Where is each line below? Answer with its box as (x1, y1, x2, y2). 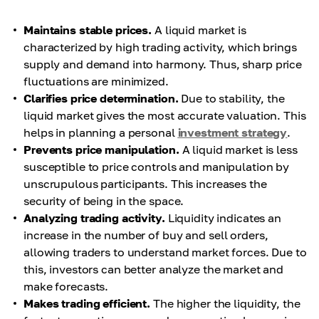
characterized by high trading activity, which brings (23, 40, 297, 54)
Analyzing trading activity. (23, 211, 165, 225)
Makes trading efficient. (23, 296, 151, 310)
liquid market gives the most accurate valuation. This (23, 108, 306, 122)
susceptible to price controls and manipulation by (23, 159, 290, 174)
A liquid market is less (179, 142, 298, 157)
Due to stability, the (178, 91, 285, 105)
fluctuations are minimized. (23, 74, 169, 88)
